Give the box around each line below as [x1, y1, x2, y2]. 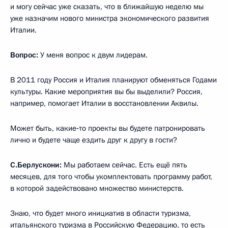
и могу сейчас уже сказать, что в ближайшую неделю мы [10, 1, 204, 12]
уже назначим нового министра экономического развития [10, 13, 209, 23]
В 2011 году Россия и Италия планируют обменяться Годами [10, 74, 217, 85]
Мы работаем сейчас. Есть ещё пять [62, 159, 187, 170]
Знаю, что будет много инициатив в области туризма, [10, 208, 191, 218]
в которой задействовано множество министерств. [10, 183, 184, 193]
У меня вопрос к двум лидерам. [38, 49, 148, 60]
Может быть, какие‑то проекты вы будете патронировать [10, 123, 205, 133]
